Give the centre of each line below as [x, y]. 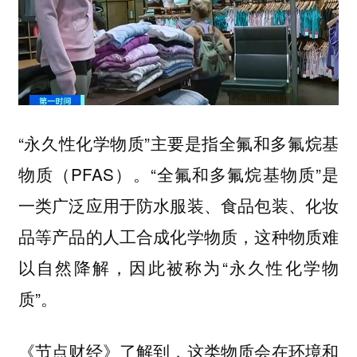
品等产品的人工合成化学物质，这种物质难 [178, 235]
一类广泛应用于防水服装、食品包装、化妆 [178, 204]
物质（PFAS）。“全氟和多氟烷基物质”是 [178, 173]
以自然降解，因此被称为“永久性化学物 [178, 267]
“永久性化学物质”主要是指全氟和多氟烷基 [178, 142]
